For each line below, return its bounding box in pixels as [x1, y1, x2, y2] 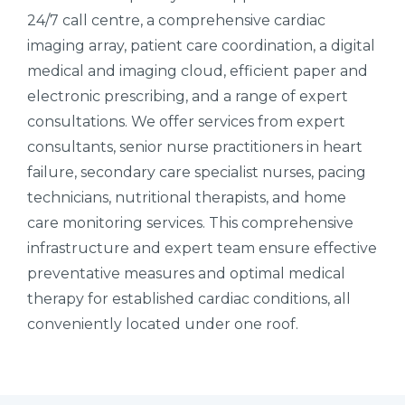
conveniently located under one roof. [27, 315, 298, 333]
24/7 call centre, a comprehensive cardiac [27, 11, 325, 29]
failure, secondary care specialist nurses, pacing [27, 163, 366, 181]
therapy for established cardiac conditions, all [27, 289, 351, 307]
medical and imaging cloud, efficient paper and [27, 61, 368, 80]
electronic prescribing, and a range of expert [27, 87, 348, 105]
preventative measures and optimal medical [27, 264, 345, 282]
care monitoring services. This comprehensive [27, 213, 353, 231]
